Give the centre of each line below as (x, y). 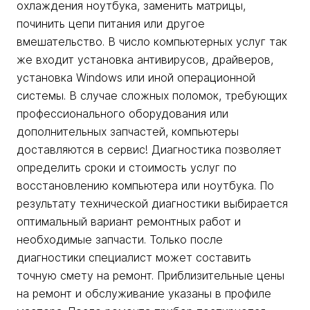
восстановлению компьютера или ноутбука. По (145, 186)
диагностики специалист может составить (134, 258)
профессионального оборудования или (122, 114)
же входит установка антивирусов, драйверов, (145, 60)
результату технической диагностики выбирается (152, 204)
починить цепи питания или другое (111, 24)
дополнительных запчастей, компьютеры (128, 132)
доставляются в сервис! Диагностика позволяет (149, 150)
